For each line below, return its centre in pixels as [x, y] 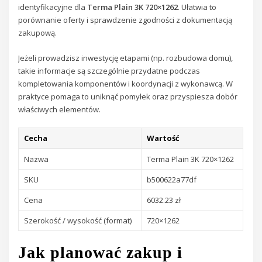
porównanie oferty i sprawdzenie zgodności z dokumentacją [125, 20]
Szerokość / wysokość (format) [78, 220]
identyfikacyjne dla [53, 7]
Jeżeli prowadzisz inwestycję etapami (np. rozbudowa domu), [126, 58]
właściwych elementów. [60, 109]
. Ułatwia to [197, 7]
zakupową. [38, 33]
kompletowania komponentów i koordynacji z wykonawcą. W [126, 83]
